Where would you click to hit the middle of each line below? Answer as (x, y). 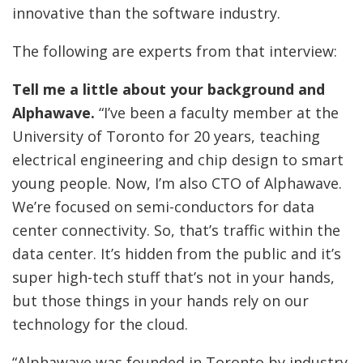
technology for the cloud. (100, 324)
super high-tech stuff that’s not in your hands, (173, 277)
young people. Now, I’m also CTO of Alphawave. (177, 183)
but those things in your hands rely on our (160, 300)
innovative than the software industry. (146, 13)
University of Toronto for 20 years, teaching (166, 136)
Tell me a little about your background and (169, 89)
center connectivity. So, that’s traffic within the (176, 230)
